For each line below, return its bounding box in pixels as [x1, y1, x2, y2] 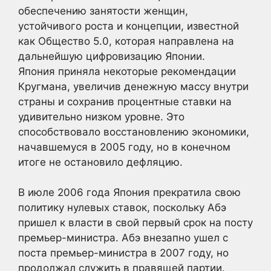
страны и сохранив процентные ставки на [18, 95, 232, 108]
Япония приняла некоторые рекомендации [18, 65, 236, 77]
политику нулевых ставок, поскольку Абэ [18, 201, 226, 214]
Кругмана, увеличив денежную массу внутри [18, 80, 249, 93]
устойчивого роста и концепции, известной [18, 19, 239, 32]
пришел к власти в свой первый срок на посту [18, 217, 253, 229]
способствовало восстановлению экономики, [18, 125, 249, 138]
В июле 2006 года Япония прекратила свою [18, 186, 241, 198]
